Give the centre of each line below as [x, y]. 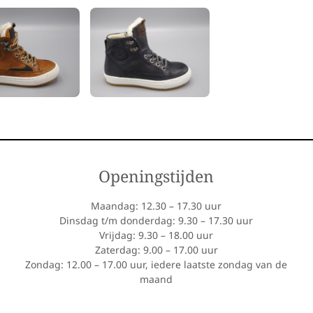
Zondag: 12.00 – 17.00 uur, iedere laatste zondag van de [156, 265]
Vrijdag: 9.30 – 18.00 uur [156, 235]
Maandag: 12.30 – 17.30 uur [156, 206]
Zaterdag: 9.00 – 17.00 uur [156, 250]
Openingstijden [156, 176]
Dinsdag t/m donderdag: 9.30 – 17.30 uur [156, 221]
